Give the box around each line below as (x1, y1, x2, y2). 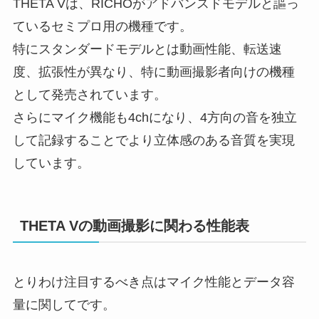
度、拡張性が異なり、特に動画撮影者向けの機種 (12, 64, 295, 79)
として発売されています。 (12, 87, 167, 102)
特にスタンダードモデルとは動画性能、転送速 (12, 41, 282, 56)
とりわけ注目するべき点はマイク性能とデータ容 (12, 275, 295, 290)
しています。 (12, 155, 90, 170)
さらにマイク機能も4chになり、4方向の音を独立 (12, 110, 297, 125)
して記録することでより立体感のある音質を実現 (12, 132, 295, 147)
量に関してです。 (12, 298, 115, 313)
